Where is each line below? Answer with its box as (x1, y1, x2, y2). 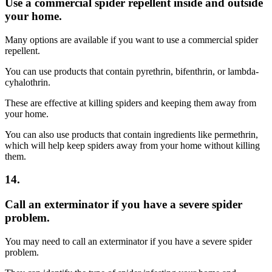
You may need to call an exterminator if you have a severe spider (5, 236, 252, 246)
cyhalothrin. (5, 76, 50, 87)
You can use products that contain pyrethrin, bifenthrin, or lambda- (5, 66, 259, 76)
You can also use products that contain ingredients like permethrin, (5, 129, 258, 140)
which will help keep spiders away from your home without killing (5, 140, 260, 151)
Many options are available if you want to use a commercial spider (5, 34, 258, 45)
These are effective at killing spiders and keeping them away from (5, 97, 256, 108)
